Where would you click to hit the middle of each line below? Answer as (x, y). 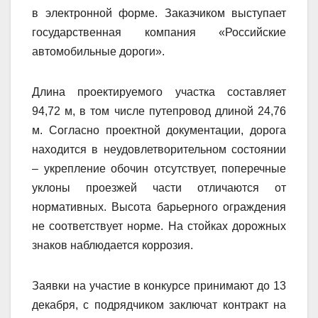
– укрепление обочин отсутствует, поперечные (159, 168)
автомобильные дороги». (98, 51)
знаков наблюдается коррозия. (113, 245)
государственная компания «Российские (159, 32)
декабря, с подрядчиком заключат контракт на (159, 305)
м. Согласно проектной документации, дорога (159, 130)
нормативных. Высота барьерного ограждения (159, 207)
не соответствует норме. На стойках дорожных (159, 226)
